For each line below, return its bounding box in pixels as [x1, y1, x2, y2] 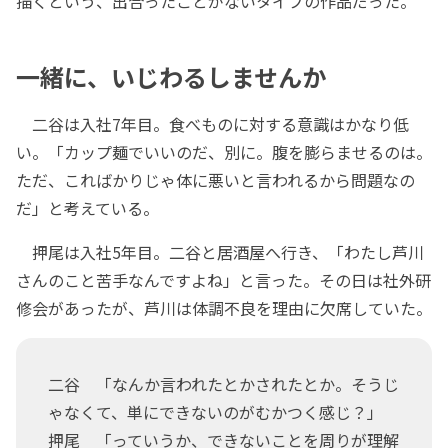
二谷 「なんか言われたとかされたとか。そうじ [48, 372, 399, 397]
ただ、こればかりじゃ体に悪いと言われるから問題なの [16, 168, 415, 193]
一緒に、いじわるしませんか [16, 58, 326, 94]
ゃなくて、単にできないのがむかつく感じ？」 [48, 400, 383, 425]
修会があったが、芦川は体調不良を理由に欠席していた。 [16, 296, 432, 321]
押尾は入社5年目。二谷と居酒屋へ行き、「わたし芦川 [16, 240, 424, 265]
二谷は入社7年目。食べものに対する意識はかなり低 [16, 112, 409, 137]
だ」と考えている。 [16, 196, 159, 221]
